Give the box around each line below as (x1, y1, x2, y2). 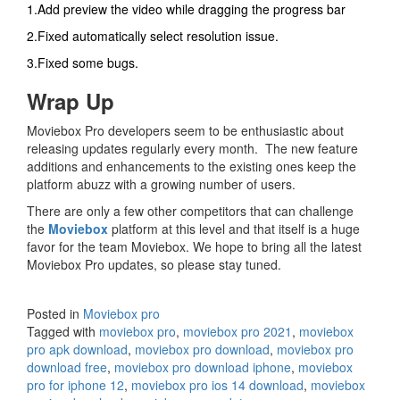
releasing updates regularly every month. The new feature (27, 139, 358, 158)
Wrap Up (27, 86, 114, 117)
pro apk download (27, 340, 128, 359)
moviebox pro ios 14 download (131, 376, 304, 395)
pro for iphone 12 (27, 376, 124, 395)
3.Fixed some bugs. (27, 54, 138, 72)
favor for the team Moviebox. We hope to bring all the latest (27, 237, 362, 256)
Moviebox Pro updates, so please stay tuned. (27, 255, 281, 274)
